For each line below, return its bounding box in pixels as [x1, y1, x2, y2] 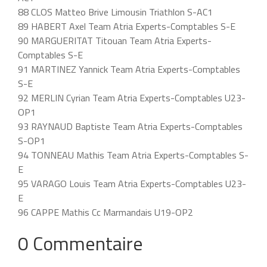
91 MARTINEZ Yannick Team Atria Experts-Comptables [18, 62, 240, 76]
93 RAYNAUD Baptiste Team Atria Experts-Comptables [18, 119, 243, 133]
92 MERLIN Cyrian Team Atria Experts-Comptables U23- [18, 91, 246, 105]
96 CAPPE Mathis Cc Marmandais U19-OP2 [18, 205, 193, 219]
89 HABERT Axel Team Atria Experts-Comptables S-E [18, 19, 235, 33]
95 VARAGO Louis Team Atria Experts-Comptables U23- [18, 176, 246, 191]
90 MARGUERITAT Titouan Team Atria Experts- [18, 33, 212, 48]
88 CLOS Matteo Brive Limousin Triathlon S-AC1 [18, 5, 213, 19]
